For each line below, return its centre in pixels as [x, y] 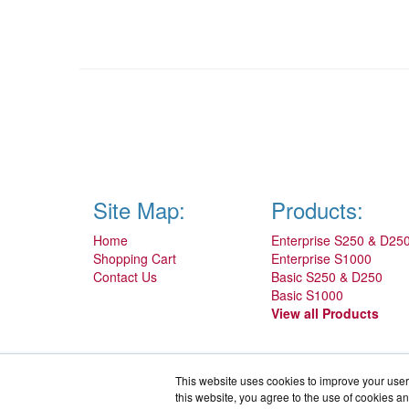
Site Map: [139, 210]
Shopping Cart [135, 259]
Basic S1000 [307, 295]
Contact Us [125, 277]
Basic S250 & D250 [327, 277]
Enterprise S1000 [321, 259]
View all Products [325, 314]
